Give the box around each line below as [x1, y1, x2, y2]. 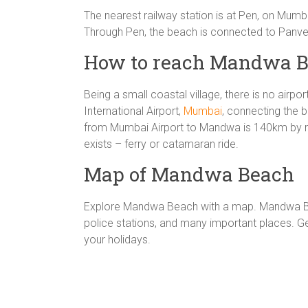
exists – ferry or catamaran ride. [84, 137, 239, 151]
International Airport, [84, 104, 184, 118]
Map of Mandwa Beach [84, 162, 294, 187]
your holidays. [84, 233, 151, 246]
